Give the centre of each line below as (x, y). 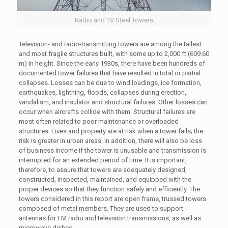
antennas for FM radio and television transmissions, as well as (110, 218)
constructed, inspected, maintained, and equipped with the (105, 180)
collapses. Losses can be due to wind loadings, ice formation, (110, 83)
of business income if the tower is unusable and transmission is (112, 151)
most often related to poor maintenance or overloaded (98, 122)
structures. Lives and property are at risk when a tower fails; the (111, 131)
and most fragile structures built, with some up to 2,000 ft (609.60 (114, 54)
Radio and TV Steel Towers (114, 20)
